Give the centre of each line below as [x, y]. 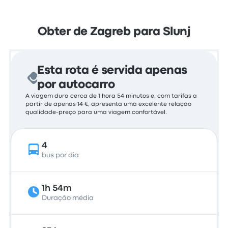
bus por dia [61, 155]
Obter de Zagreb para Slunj [114, 32]
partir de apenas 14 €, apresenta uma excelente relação [109, 104]
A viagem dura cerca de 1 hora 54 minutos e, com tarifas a [111, 96]
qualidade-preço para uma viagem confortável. [96, 112]
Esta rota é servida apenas [112, 71]
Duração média [68, 198]
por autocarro [76, 85]
